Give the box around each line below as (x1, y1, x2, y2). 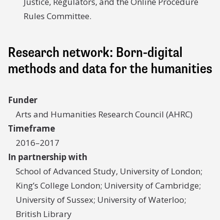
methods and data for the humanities (8, 60, 212, 78)
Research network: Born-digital (8, 44, 183, 61)
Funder (8, 94, 37, 106)
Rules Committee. (24, 10, 91, 22)
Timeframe (8, 123, 55, 134)
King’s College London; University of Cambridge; (16, 180, 201, 191)
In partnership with (8, 151, 87, 163)
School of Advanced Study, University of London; (16, 165, 202, 177)
